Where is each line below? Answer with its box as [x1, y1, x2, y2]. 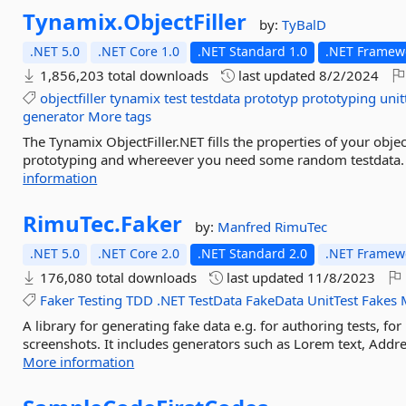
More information [23, 353, 135, 371]
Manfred [217, 217, 275, 236]
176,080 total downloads [36, 268, 198, 286]
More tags [88, 107, 152, 125]
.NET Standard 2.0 [198, 245, 308, 262]
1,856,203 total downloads [36, 66, 209, 84]
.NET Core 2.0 [98, 245, 180, 262]
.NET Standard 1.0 [198, 43, 308, 60]
